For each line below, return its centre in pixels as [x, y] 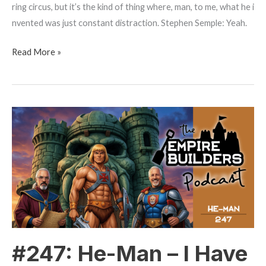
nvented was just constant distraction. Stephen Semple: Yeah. [129, 23]
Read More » [37, 52]
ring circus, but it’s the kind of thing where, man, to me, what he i [133, 7]
